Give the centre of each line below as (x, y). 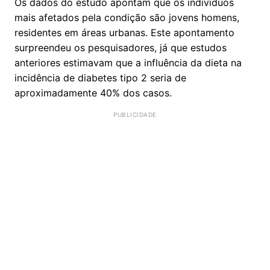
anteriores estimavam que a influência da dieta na (128, 62)
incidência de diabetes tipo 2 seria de (100, 77)
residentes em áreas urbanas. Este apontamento (124, 32)
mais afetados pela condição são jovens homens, (127, 17)
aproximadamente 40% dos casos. (93, 93)
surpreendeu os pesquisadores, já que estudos (121, 47)
